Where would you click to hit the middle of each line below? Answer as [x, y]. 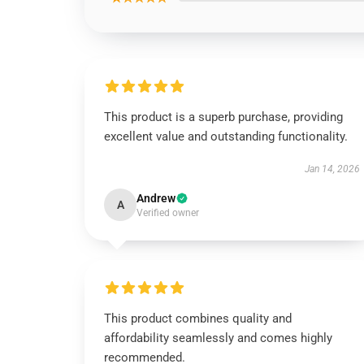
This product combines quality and [198, 318]
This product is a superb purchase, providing [223, 117]
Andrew [156, 198]
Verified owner [168, 213]
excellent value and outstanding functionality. [226, 136]
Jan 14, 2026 [332, 169]
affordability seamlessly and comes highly [218, 338]
